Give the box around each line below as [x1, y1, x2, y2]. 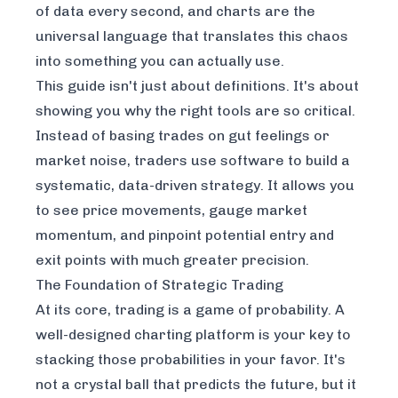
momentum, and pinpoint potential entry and [36, 227, 334, 244]
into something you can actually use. [36, 52, 284, 70]
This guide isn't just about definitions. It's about [36, 77, 359, 95]
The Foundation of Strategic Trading [36, 276, 283, 294]
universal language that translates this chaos [36, 28, 348, 45]
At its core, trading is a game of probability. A [36, 301, 345, 319]
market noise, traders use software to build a [36, 152, 350, 170]
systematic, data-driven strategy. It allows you [36, 177, 354, 195]
